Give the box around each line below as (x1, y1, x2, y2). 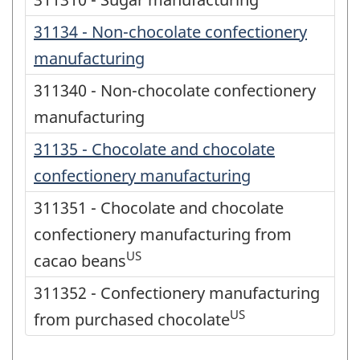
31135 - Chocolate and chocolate (34, 137, 275, 160)
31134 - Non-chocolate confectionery (34, 20, 307, 43)
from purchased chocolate (34, 308, 230, 330)
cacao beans (34, 249, 126, 272)
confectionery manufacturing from (34, 223, 292, 245)
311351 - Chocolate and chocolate (34, 196, 284, 219)
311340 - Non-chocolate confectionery (34, 79, 316, 101)
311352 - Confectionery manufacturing (34, 281, 320, 304)
